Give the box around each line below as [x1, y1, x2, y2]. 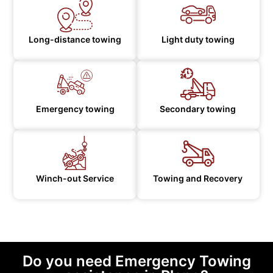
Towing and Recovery [153, 173, 243, 184]
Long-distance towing [29, 34, 122, 45]
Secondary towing [160, 104, 236, 115]
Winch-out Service [36, 173, 115, 184]
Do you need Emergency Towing [22, 252, 251, 271]
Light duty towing [161, 34, 235, 45]
